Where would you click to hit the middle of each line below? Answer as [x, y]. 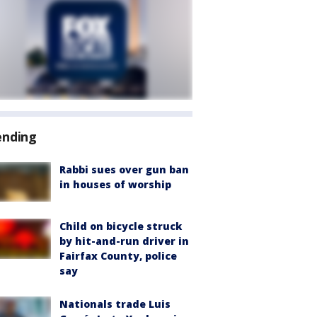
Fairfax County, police [118, 256]
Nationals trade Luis [115, 304]
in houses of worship [115, 184]
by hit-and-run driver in [124, 241]
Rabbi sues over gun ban [124, 169]
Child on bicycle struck [121, 226]
